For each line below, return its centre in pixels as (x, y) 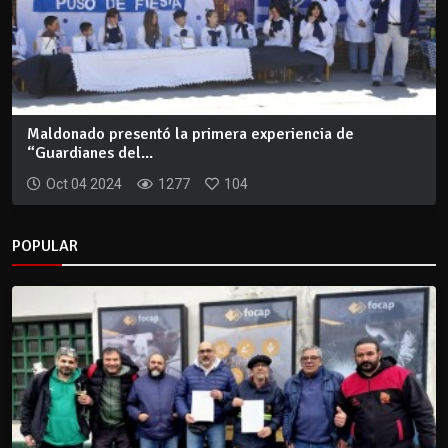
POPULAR (45, 246)
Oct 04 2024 (84, 184)
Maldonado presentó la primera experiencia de (190, 134)
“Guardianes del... (90, 153)
